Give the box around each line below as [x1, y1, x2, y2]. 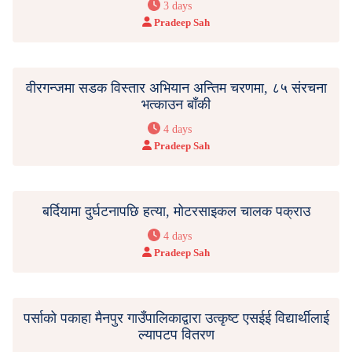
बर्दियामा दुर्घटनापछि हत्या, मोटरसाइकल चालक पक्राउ [42, 203, 310, 219]
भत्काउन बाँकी [141, 96, 211, 112]
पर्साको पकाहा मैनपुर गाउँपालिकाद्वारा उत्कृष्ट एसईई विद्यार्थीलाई [23, 310, 329, 326]
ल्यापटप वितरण [137, 326, 214, 343]
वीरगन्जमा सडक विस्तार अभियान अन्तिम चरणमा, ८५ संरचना [25, 79, 327, 96]
